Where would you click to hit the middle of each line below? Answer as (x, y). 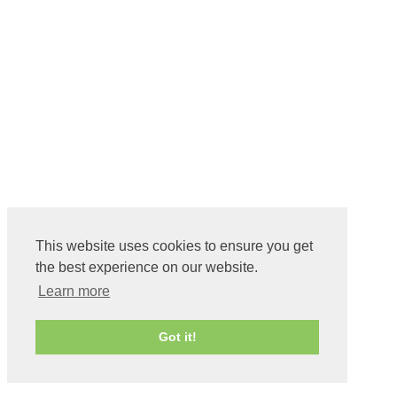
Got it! (177, 337)
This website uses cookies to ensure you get (174, 246)
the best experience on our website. (147, 268)
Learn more (74, 292)
